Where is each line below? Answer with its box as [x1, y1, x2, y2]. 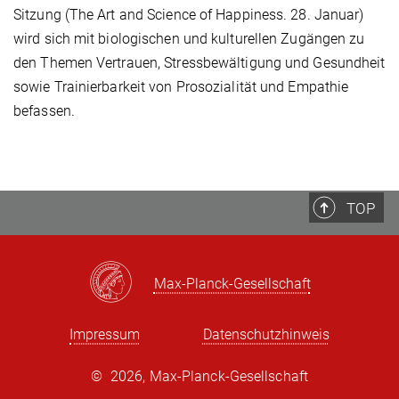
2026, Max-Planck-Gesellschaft [110, 368, 308, 386]
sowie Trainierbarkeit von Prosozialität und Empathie [13, 78, 349, 96]
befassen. [13, 102, 75, 120]
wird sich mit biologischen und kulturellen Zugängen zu [13, 30, 365, 48]
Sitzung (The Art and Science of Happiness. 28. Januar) [13, 6, 364, 24]
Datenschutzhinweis [202, 326, 330, 344]
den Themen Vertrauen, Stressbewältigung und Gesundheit [13, 54, 386, 72]
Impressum [69, 326, 141, 344]
